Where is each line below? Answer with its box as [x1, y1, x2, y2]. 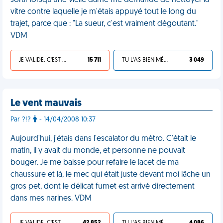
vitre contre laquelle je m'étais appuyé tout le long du [10, 8, 196, 16]
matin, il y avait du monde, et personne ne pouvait [10, 147, 185, 155]
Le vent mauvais [10, 99, 82, 109]
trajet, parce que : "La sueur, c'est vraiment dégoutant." [10, 20, 199, 28]
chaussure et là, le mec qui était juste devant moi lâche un [10, 171, 211, 179]
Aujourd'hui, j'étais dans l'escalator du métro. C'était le [10, 135, 196, 143]
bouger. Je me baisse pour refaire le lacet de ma [10, 159, 179, 167]
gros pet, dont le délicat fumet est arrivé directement [10, 183, 195, 191]
